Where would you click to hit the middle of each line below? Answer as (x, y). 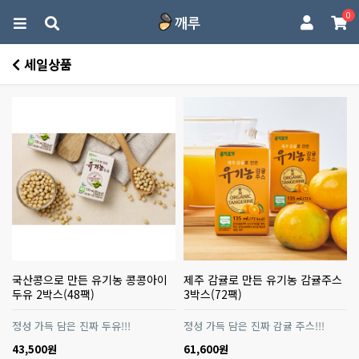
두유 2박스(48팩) (53, 294)
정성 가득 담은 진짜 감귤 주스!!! (254, 326)
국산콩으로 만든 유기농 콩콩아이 (90, 280)
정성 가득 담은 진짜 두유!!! (71, 326)
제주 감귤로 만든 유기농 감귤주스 (263, 280)
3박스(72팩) (213, 294)
